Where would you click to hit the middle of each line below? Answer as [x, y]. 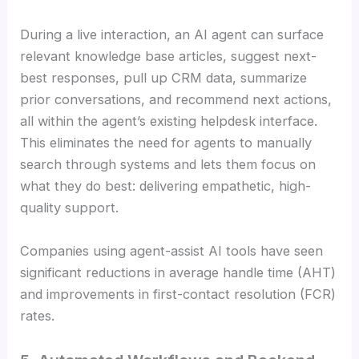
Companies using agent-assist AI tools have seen [172, 250]
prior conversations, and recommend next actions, [176, 100]
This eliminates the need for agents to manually [166, 143]
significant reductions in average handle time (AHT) [178, 272]
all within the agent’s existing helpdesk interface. [169, 121]
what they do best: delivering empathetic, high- [166, 186]
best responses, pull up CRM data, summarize [164, 78]
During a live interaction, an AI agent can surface [172, 35]
